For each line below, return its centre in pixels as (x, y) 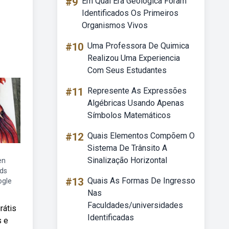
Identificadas (111, 217)
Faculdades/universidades (135, 205)
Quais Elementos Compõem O (141, 136)
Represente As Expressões (137, 91)
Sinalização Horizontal (127, 160)
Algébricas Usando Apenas (136, 103)
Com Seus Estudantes (127, 70)
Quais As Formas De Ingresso (141, 181)
